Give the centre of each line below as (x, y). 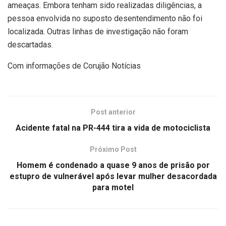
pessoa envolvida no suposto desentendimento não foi (105, 19)
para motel (113, 188)
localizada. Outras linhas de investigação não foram (98, 32)
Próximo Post (113, 150)
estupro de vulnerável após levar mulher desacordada (113, 177)
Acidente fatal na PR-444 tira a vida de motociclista (113, 128)
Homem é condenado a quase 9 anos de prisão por (113, 165)
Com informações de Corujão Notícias (74, 66)
